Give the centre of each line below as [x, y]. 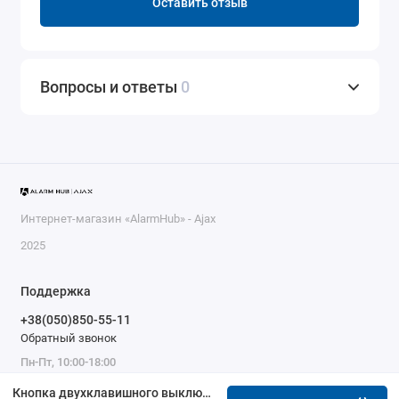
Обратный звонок [68, 338]
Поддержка [55, 292]
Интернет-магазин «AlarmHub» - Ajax [118, 219]
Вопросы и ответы [110, 87]
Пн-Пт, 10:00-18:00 [68, 362]
